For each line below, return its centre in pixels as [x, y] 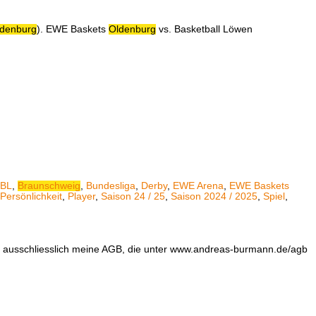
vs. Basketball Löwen [204, 30]
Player [81, 196]
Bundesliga [111, 186]
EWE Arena [198, 186]
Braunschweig [49, 186]
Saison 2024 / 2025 [214, 196]
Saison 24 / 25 [133, 196]
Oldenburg [132, 30]
